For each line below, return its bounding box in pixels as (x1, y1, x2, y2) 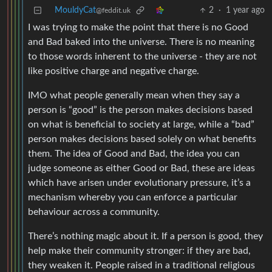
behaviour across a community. (28, 207, 160, 217)
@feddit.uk (96, 7, 131, 15)
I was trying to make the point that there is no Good (28, 22, 248, 33)
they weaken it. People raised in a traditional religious (28, 260, 255, 271)
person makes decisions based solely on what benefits (28, 134, 256, 144)
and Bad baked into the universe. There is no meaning (28, 37, 254, 47)
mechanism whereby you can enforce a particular (28, 192, 237, 203)
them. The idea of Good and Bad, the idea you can (28, 149, 240, 159)
